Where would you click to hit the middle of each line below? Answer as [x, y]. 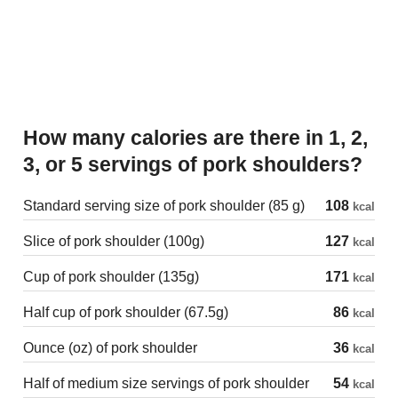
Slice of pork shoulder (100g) [114, 241]
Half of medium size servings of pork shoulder [166, 383]
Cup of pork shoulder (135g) [111, 276]
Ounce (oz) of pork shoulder [110, 347]
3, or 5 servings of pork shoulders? [193, 164]
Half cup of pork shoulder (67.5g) [126, 312]
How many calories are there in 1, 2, [31, 137]
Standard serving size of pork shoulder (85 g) [164, 205]
